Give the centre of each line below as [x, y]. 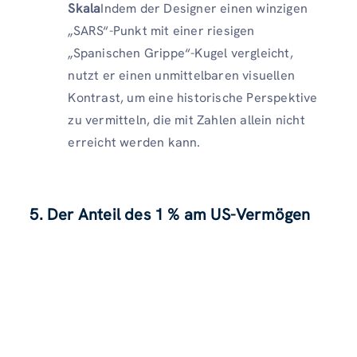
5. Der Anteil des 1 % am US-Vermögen [170, 214]
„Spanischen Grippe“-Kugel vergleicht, [180, 53]
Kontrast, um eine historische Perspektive [193, 97]
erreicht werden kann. [134, 142]
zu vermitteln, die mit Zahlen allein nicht [186, 120]
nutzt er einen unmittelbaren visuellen [181, 75]
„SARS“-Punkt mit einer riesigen [161, 30]
